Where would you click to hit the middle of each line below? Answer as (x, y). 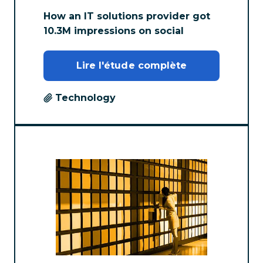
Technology (85, 98)
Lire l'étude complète (131, 66)
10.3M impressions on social (114, 31)
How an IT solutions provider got (127, 16)
